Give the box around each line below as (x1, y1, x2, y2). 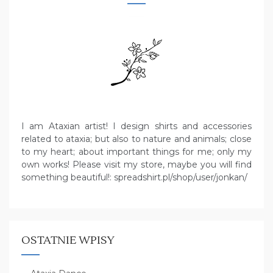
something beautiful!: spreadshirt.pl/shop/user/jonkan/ (21, 172, 247, 183)
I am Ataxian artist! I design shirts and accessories (21, 121, 252, 132)
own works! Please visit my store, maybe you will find (21, 159, 252, 171)
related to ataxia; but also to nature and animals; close (21, 133, 252, 145)
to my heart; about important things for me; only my (21, 146, 252, 158)
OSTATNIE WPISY (21, 233, 115, 248)
